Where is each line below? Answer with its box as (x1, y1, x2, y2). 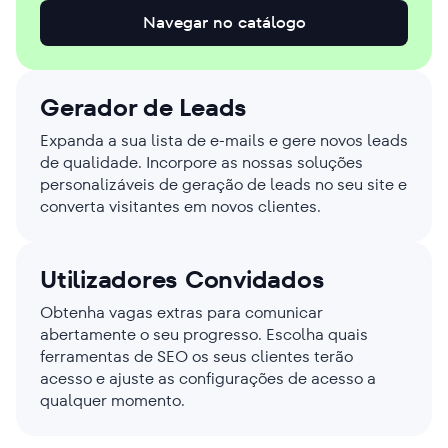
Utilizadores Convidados (40, 262, 325, 296)
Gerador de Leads (40, 90, 248, 124)
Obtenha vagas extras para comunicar (40, 300, 323, 324)
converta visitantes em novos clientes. (40, 194, 321, 218)
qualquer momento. (40, 388, 185, 412)
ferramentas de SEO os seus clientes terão (40, 344, 353, 368)
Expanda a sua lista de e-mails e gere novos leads (40, 128, 408, 152)
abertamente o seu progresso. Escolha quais (40, 322, 368, 346)
